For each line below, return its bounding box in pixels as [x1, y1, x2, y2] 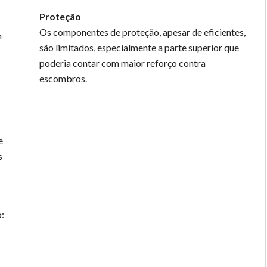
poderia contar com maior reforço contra [39, 57, 206, 69]
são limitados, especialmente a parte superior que [39, 42, 239, 53]
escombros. [39, 73, 87, 84]
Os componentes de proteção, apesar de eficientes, [39, 26, 246, 38]
